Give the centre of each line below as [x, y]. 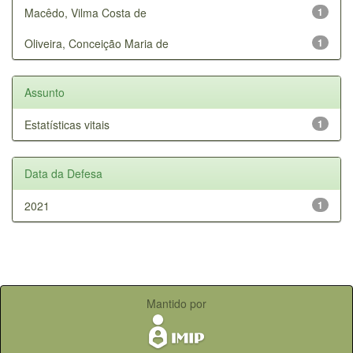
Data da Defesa [63, 173]
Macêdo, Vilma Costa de [85, 12]
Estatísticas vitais [67, 124]
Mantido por [176, 303]
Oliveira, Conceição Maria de [97, 43]
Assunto [45, 92]
